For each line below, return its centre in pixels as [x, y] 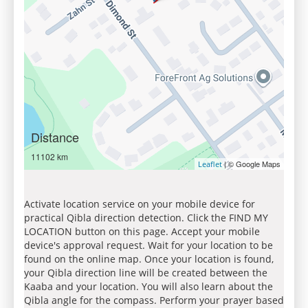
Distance [55, 137]
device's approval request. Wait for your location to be [148, 245]
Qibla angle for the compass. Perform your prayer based [154, 300]
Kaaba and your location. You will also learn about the [148, 286]
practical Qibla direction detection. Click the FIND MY [146, 218]
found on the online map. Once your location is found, [149, 259]
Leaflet [210, 164]
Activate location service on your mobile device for [140, 204]
